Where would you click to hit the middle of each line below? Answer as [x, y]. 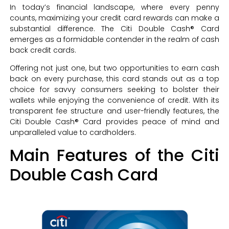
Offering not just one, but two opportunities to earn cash [114, 68]
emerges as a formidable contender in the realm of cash [114, 39]
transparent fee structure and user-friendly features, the [114, 111]
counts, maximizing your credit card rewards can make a [114, 18]
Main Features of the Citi [114, 155]
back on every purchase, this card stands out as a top [114, 79]
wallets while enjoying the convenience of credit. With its [114, 100]
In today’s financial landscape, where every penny [114, 7]
